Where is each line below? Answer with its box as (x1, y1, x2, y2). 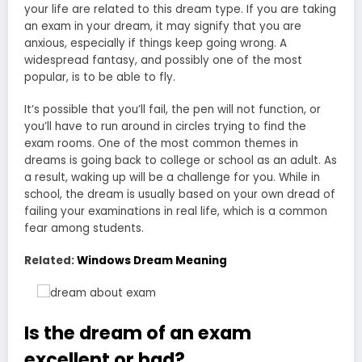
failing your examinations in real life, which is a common (24, 203, 327, 219)
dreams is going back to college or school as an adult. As (24, 152, 337, 168)
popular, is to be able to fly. (24, 69, 175, 85)
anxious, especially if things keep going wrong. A (24, 35, 287, 51)
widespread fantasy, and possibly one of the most (24, 52, 302, 68)
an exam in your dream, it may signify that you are (24, 18, 301, 34)
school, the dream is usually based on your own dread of (24, 186, 335, 202)
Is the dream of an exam (24, 319, 251, 346)
